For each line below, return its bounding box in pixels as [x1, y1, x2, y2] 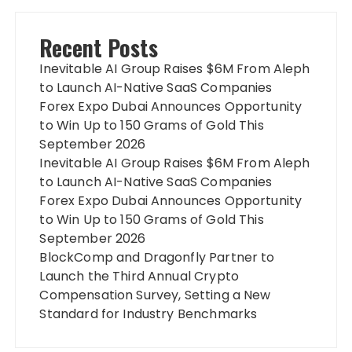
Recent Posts [39, 31, 159, 64]
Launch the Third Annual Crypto [39, 266, 239, 285]
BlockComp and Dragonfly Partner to [39, 247, 275, 266]
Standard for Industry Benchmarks [39, 304, 258, 323]
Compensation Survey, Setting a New [39, 285, 271, 304]
